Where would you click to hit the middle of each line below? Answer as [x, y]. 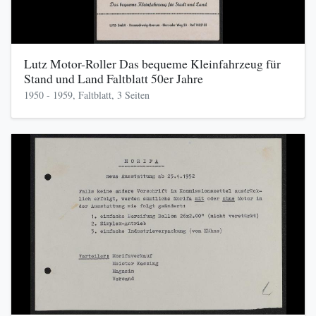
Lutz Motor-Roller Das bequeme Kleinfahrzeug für [152, 63]
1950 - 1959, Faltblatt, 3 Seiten [86, 95]
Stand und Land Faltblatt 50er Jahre [113, 78]
